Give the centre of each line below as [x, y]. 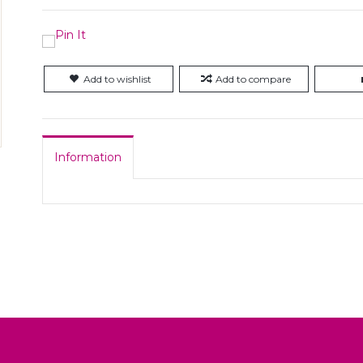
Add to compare [253, 79]
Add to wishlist [118, 79]
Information [88, 157]
